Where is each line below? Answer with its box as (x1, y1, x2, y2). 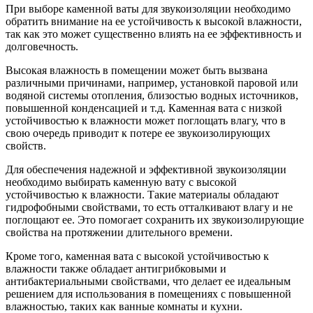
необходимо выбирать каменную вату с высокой (6, 176, 237, 188)
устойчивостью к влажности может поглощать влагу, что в (6, 115, 286, 126)
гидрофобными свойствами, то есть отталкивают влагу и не (6, 201, 293, 213)
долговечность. (6, 41, 78, 52)
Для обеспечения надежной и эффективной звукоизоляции (6, 163, 286, 175)
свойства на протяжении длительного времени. (6, 226, 233, 238)
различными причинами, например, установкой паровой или (6, 77, 298, 89)
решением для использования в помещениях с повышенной (6, 288, 291, 300)
